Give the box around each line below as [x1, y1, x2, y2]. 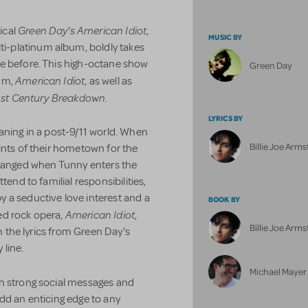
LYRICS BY [208, 113, 243, 124]
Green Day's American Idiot [18, 22, 147, 38]
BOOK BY [208, 194, 241, 204]
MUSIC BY [208, 32, 243, 43]
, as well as [85, 74, 133, 89]
